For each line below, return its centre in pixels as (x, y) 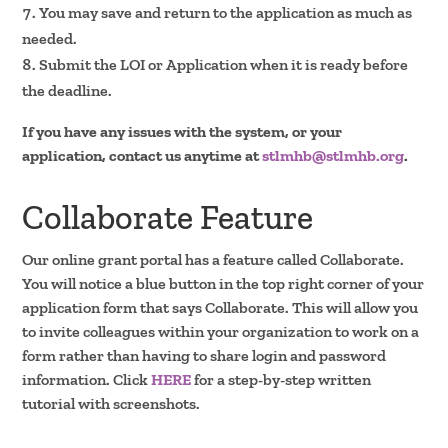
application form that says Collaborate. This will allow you (220, 307)
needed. (50, 38)
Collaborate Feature (168, 217)
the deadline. (67, 90)
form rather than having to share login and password (204, 355)
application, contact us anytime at (142, 155)
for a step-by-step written (283, 379)
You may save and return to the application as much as (226, 12)
